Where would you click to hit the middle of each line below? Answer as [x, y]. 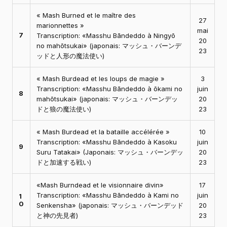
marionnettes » [60, 26]
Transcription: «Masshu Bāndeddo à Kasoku [107, 142]
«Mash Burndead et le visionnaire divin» [100, 185]
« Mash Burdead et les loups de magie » [101, 79]
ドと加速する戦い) [64, 162]
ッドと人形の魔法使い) [70, 56]
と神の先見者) [57, 216]
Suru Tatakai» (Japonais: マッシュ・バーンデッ [110, 152]
